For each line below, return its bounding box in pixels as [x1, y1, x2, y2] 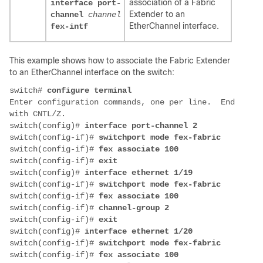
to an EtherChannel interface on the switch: [9, 68, 174, 77]
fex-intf [50, 22, 88, 32]
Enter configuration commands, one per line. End [9, 97, 235, 107]
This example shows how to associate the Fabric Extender [9, 56, 230, 66]
